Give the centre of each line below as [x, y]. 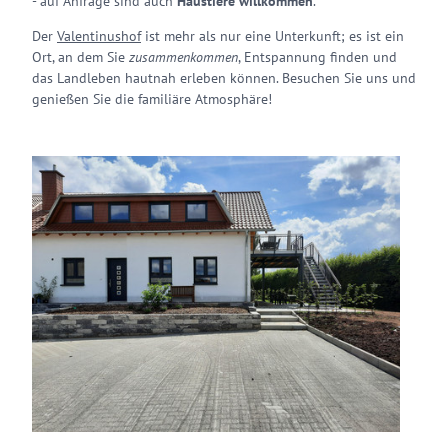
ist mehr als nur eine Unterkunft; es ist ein [272, 36]
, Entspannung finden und [317, 57]
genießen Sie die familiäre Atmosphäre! [152, 99]
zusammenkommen [183, 57]
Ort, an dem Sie [80, 57]
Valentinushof [99, 36]
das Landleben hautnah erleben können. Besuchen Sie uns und [224, 78]
